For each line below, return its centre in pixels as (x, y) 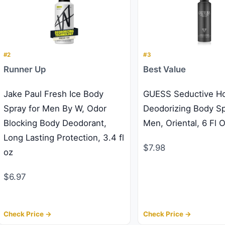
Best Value (165, 69)
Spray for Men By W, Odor (55, 108)
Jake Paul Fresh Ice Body (53, 94)
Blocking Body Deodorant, (55, 123)
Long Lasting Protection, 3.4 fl (64, 138)
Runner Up (24, 69)
